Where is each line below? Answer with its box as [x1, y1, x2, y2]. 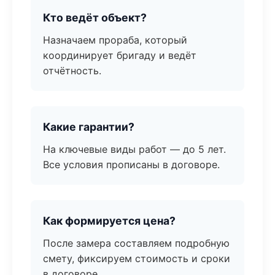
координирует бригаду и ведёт [43, 49, 196, 61]
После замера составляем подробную [43, 237, 230, 249]
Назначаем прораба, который [43, 34, 187, 46]
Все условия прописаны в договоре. [43, 158, 220, 171]
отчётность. [43, 64, 101, 77]
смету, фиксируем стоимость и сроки [43, 252, 230, 265]
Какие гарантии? [43, 120, 134, 133]
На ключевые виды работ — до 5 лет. [43, 143, 226, 155]
